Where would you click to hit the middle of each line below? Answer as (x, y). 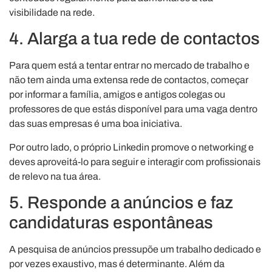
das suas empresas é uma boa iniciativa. (96, 124)
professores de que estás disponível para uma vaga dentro (133, 109)
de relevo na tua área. (55, 176)
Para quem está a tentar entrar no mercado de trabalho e (129, 66)
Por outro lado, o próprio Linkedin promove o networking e (131, 147)
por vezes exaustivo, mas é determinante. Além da (117, 264)
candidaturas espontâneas (111, 223)
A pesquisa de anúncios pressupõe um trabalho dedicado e (135, 250)
